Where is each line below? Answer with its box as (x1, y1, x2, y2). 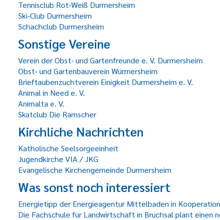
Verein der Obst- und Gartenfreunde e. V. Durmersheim (18, 55, 203, 65)
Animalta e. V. (18, 98, 64, 109)
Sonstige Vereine (18, 35, 110, 52)
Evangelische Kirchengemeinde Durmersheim (18, 165, 171, 175)
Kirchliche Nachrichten (18, 123, 143, 139)
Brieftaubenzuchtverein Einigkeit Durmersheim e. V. (18, 77, 193, 87)
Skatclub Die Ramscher (18, 109, 96, 119)
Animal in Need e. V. (18, 87, 85, 98)
